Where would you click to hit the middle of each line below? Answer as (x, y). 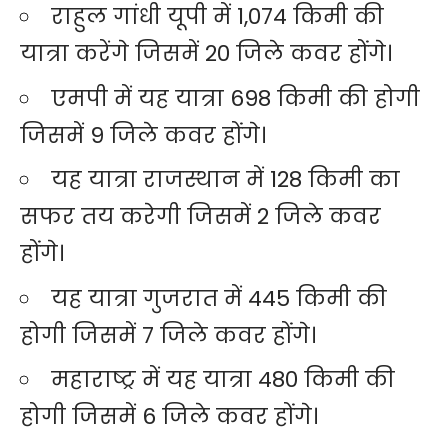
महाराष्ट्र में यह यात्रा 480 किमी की (223, 380)
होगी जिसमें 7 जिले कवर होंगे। (168, 335)
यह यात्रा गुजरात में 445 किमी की (219, 298)
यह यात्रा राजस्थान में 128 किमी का (225, 180)
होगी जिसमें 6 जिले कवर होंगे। (169, 417)
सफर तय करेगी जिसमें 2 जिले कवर (200, 217)
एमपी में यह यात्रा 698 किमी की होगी (235, 98)
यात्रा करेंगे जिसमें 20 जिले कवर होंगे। (206, 54)
